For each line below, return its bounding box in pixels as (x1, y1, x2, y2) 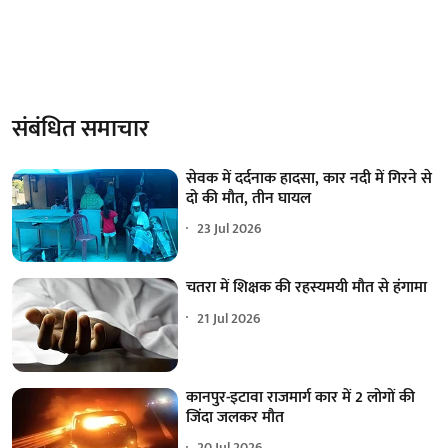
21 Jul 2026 (197, 306, 262, 330)
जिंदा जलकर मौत (186, 403, 285, 431)
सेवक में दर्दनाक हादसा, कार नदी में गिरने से (186, 164, 433, 192)
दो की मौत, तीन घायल (186, 184, 312, 212)
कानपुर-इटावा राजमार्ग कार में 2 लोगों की (186, 383, 416, 411)
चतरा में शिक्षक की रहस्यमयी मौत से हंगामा (186, 274, 428, 302)
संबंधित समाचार (12, 108, 149, 149)
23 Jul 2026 (197, 217, 263, 241)
